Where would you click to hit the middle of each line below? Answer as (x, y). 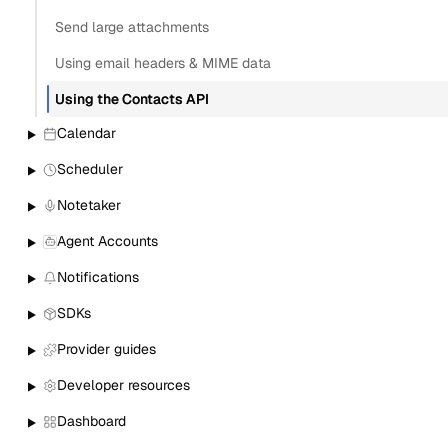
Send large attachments (131, 26)
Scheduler (89, 169)
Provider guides (106, 349)
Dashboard (91, 421)
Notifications (97, 277)
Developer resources (123, 385)
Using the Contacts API (131, 98)
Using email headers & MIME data (162, 62)
